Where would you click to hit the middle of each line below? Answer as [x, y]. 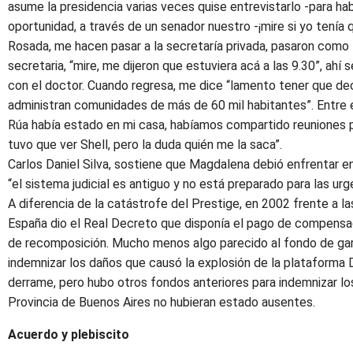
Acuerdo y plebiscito [69, 334]
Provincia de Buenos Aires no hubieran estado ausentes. [162, 302]
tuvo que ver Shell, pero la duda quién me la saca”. [145, 145]
